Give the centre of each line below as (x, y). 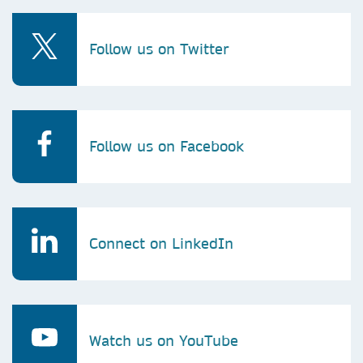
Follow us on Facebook (167, 146)
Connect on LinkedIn (161, 243)
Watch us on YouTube (164, 340)
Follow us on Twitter (159, 49)
